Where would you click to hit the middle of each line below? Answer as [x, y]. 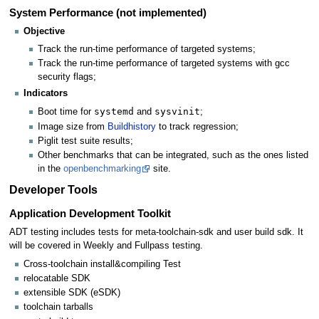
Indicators [46, 94]
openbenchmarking [103, 169]
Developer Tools [53, 189]
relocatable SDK [57, 278]
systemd [114, 112]
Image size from [73, 126]
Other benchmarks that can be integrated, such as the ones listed [173, 156]
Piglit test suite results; [86, 141]
